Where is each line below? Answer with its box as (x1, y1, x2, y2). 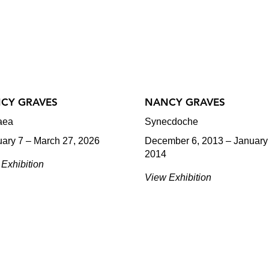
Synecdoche (144, 116, 198, 127)
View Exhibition (144, 172, 211, 183)
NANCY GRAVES (144, 96, 225, 108)
